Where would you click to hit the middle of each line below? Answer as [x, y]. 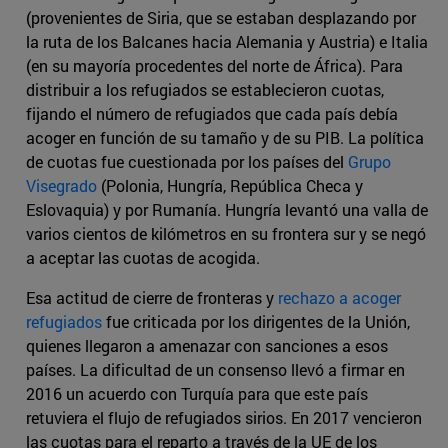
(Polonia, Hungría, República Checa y [230, 186]
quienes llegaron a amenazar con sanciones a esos [207, 346]
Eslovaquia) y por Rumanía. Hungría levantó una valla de [227, 210]
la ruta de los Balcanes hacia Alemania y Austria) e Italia [227, 42]
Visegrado [61, 186]
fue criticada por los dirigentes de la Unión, [256, 322]
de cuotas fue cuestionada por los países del [187, 162]
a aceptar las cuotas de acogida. [143, 258]
